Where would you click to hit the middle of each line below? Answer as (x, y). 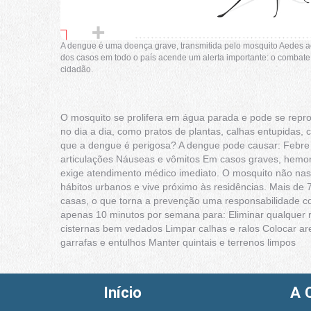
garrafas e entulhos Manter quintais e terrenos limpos (178, 242)
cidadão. (77, 69)
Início (122, 292)
